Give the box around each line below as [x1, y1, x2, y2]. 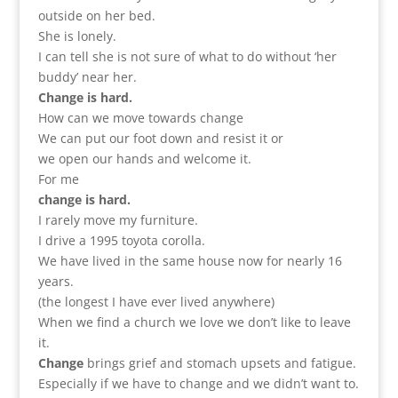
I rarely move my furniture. [37, 211, 198, 228]
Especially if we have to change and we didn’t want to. [37, 375, 359, 392]
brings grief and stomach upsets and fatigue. [83, 354, 356, 371]
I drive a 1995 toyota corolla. [37, 232, 205, 249]
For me [37, 171, 79, 187]
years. [37, 273, 74, 290]
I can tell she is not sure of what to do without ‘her [37, 48, 337, 65]
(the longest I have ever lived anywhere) [37, 293, 275, 310]
